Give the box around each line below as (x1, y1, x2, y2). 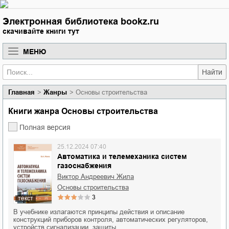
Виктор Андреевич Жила (62, 173, 134, 180)
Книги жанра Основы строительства (13, 107, 158, 116)
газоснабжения (57, 162, 111, 170)
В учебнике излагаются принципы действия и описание (13, 208, 185, 216)
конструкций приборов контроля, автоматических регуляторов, (13, 216, 208, 224)
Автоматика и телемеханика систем (57, 152, 187, 161)
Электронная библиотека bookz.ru (3, 16, 159, 27)
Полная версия (19, 123, 71, 131)
